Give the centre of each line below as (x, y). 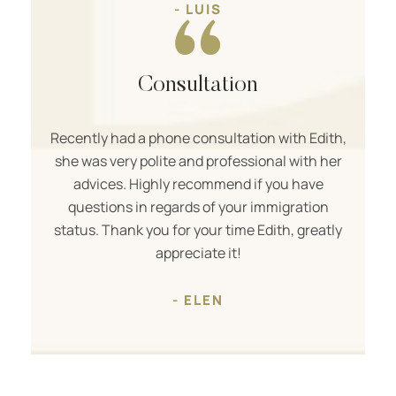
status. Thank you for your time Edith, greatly (198, 229)
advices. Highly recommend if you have (198, 183)
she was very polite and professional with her (198, 160)
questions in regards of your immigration (198, 206)
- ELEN (198, 300)
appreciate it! (198, 252)
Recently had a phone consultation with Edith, (198, 137)
